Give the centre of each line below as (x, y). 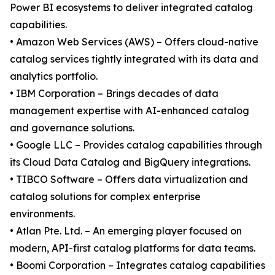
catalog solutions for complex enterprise (105, 197)
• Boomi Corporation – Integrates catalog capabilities (137, 265)
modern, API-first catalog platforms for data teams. (133, 248)
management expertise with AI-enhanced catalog (130, 111)
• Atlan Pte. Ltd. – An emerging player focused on (126, 231)
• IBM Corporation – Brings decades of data (114, 94)
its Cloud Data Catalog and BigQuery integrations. (130, 162)
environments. (42, 214)
